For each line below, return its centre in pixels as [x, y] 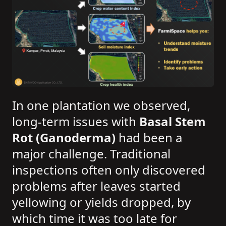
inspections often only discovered [109, 170]
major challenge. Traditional [91, 154]
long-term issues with [76, 122]
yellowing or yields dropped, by [101, 202]
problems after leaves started [96, 186]
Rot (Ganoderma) [64, 138]
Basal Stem [173, 122]
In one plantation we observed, [101, 105]
